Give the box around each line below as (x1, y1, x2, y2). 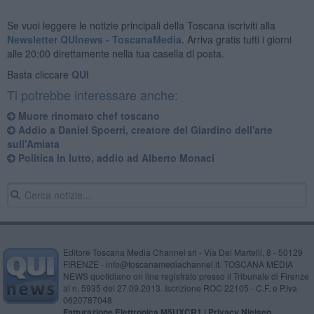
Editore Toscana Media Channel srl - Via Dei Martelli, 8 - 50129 (62, 245, 303, 258)
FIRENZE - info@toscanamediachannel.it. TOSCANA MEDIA (62, 257, 293, 270)
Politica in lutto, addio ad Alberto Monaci (15, 150, 214, 165)
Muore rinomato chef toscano (15, 108, 160, 123)
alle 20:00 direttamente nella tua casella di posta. (6, 46, 224, 60)
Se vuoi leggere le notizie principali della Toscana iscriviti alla (6, 18, 275, 32)
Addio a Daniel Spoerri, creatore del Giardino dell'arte (15, 122, 273, 137)
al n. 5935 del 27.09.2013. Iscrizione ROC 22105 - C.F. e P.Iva (62, 281, 297, 294)
